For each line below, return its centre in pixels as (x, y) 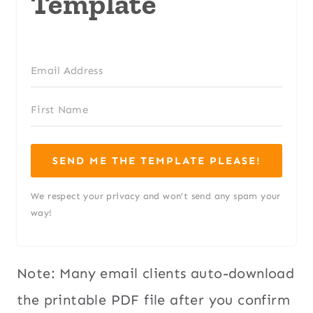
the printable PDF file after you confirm (153, 300)
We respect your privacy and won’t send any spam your (156, 196)
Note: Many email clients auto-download (156, 274)
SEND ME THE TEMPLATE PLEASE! (156, 161)
